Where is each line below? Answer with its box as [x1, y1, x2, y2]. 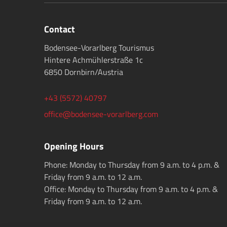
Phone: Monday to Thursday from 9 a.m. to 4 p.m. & [44, 159, 219, 171]
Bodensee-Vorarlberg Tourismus [44, 42, 154, 54]
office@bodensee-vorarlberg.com [44, 108, 158, 121]
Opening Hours [44, 139, 104, 154]
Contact [44, 22, 75, 36]
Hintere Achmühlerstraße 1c [44, 54, 143, 66]
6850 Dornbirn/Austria [44, 66, 123, 79]
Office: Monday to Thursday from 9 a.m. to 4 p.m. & [44, 183, 218, 196]
